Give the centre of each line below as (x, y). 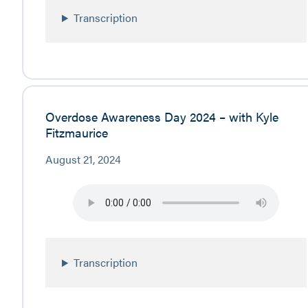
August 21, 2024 (83, 159)
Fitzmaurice (77, 132)
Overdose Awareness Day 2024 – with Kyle (162, 116)
